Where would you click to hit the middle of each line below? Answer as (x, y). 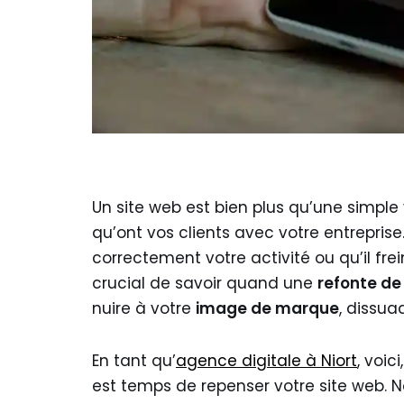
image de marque (267, 308)
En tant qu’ (134, 361)
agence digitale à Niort (266, 361)
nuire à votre (144, 308)
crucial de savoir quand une (205, 283)
